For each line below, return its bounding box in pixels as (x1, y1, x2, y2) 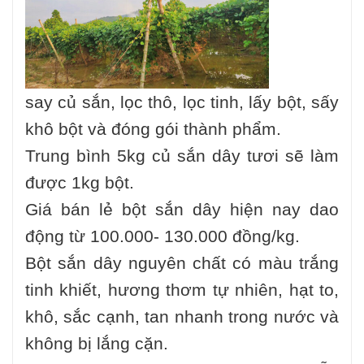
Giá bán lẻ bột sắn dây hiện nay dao (25, 200, 339, 219)
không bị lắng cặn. (25, 334, 168, 353)
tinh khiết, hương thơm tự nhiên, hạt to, (25, 280, 339, 300)
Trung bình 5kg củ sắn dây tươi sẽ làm (25, 146, 339, 166)
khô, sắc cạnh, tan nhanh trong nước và (25, 307, 339, 327)
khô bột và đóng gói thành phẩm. (25, 119, 281, 139)
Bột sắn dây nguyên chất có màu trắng (25, 253, 339, 273)
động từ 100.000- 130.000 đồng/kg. (25, 227, 300, 246)
